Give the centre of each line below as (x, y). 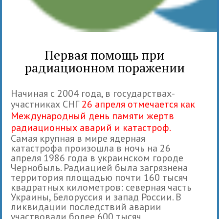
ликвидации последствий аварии (86, 207)
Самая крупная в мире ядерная (78, 138)
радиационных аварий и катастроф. (91, 127)
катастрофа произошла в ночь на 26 (91, 148)
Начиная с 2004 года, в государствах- (93, 93)
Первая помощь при (105, 55)
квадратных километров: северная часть (101, 187)
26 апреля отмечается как (139, 104)
